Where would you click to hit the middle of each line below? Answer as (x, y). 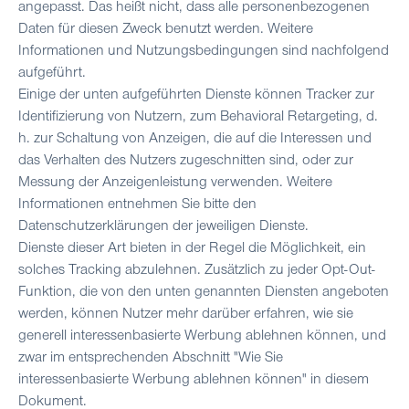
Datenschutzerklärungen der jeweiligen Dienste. (163, 227)
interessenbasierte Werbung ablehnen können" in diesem (194, 380)
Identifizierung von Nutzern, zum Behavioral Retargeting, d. (198, 117)
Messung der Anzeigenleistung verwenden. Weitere (175, 183)
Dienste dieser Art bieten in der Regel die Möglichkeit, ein (192, 249)
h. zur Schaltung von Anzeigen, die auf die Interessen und (195, 139)
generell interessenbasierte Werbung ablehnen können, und (202, 336)
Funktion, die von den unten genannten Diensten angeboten (204, 293)
